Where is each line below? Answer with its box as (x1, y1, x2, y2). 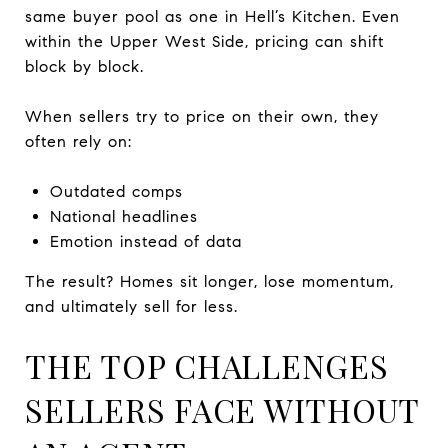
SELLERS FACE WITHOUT (25, 387, 419, 431)
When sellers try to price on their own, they (25, 106, 379, 126)
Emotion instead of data (49, 231, 242, 251)
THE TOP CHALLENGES (25, 343, 389, 387)
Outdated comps (49, 181, 183, 201)
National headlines (49, 206, 198, 226)
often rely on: (25, 131, 132, 151)
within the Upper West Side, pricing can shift (25, 31, 384, 51)
